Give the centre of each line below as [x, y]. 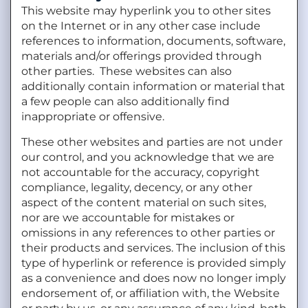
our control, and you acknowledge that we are [148, 157]
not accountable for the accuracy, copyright [141, 172]
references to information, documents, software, [153, 41]
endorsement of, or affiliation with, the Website [151, 293]
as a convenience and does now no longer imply [154, 278]
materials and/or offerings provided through [142, 56]
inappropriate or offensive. [93, 117]
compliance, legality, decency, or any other [137, 187]
